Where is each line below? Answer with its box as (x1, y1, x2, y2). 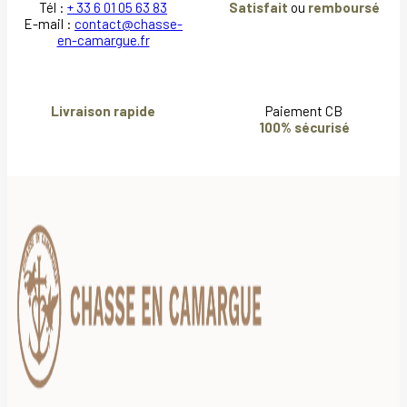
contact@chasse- (74, 15, 183, 32)
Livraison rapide (51, 102, 155, 119)
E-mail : (24, 15, 74, 32)
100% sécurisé (258, 118, 350, 135)
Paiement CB (265, 102, 342, 119)
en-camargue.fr (56, 31, 150, 48)
